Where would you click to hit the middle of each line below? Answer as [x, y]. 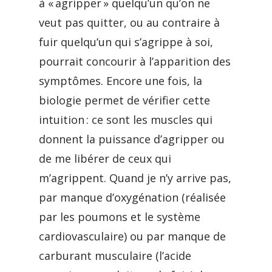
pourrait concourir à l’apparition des [135, 61]
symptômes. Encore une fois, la [121, 81]
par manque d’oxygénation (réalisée [132, 197]
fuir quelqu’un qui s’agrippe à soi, [126, 42]
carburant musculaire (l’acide [115, 256]
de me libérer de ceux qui [105, 158]
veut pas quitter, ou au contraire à [129, 22]
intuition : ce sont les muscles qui [126, 120]
